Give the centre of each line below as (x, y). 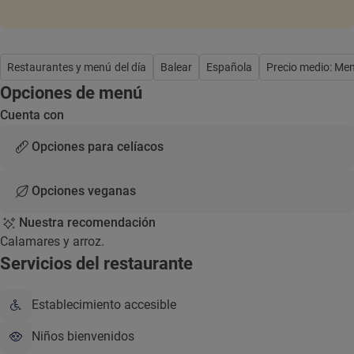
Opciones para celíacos (98, 147)
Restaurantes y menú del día (77, 67)
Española (229, 67)
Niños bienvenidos (83, 336)
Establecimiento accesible (104, 305)
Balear (176, 67)
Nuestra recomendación (87, 222)
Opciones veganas (84, 191)
